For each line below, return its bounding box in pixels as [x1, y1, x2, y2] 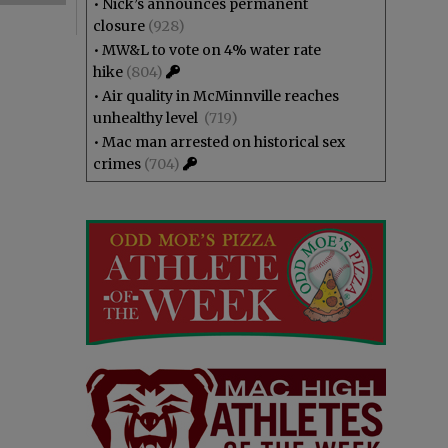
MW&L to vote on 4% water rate [102, 41, 321, 59]
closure [93, 17, 145, 35]
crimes [93, 155, 141, 173]
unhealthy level [93, 109, 201, 127]
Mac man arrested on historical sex [102, 133, 345, 151]
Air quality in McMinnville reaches [102, 87, 339, 105]
